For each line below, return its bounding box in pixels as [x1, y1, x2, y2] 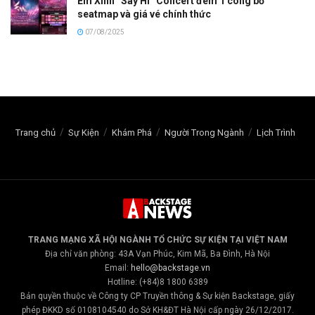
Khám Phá [112, 127, 152, 139]
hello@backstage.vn [131, 262, 210, 273]
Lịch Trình [257, 127, 295, 139]
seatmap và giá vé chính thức [77, 8, 211, 20]
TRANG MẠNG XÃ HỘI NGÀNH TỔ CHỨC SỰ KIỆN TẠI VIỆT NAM [27, 234, 288, 245]
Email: [105, 262, 131, 273]
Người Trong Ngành [165, 127, 244, 139]
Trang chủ [15, 127, 56, 139]
